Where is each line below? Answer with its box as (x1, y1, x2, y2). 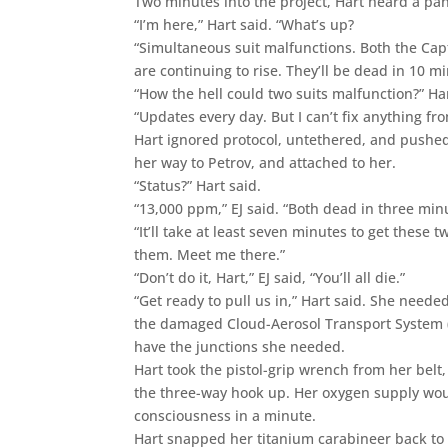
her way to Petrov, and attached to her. (134, 152, 397, 172)
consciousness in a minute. (134, 405, 317, 425)
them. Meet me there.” (134, 244, 286, 264)
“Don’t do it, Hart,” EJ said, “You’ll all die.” (134, 267, 406, 287)
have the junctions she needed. (134, 336, 346, 356)
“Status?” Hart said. (134, 175, 262, 195)
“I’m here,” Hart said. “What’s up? (134, 14, 355, 34)
